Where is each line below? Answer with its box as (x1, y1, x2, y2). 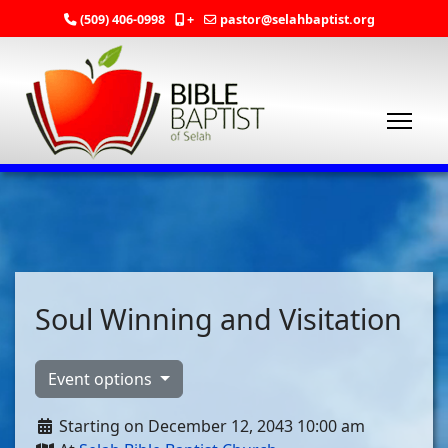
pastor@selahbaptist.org (219, 11, 375, 28)
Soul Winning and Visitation (35, 299, 402, 338)
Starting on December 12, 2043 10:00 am (55, 415, 365, 437)
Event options (48, 368, 156, 390)
